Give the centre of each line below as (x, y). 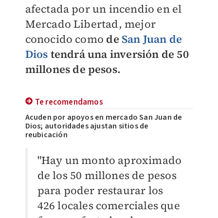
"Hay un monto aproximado (109, 160)
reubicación (46, 135)
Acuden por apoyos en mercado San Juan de (104, 117)
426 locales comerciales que (109, 205)
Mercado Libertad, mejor (91, 24)
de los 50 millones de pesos (107, 175)
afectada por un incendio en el (103, 9)
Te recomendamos (69, 102)
